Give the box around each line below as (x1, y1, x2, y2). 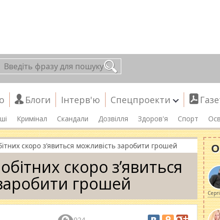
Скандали (57, 113, 88, 123)
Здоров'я (138, 113, 168, 123)
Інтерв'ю (61, 94, 100, 106)
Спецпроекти (110, 94, 170, 106)
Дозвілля (98, 113, 128, 123)
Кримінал (17, 113, 47, 123)
